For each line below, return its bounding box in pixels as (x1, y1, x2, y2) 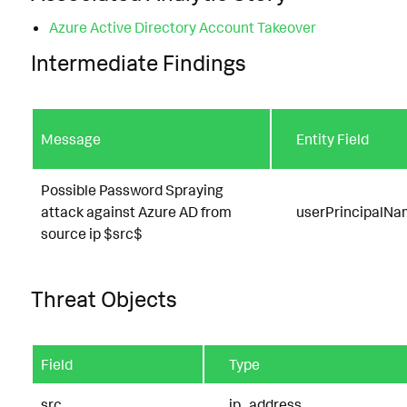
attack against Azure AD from (41, 202, 232, 221)
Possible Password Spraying (41, 180, 223, 199)
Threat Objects (31, 284, 177, 313)
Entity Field (296, 129, 369, 148)
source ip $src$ (41, 223, 143, 243)
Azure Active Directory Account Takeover (48, 18, 316, 37)
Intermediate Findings (31, 48, 246, 76)
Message (41, 129, 101, 148)
